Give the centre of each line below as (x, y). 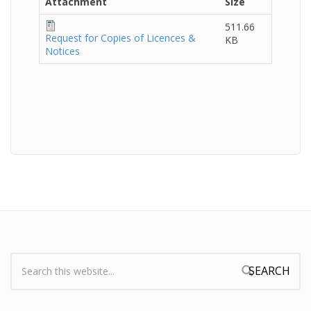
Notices (62, 51)
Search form (45, 273)
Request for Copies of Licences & (120, 38)
